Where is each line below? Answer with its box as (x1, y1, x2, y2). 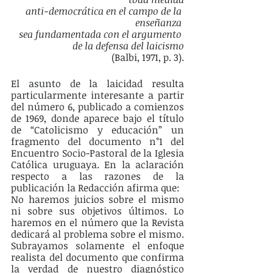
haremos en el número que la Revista (11, 216, 184, 230)
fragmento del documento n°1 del (11, 135, 184, 149)
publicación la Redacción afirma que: (11, 181, 182, 195)
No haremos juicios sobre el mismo (11, 193, 184, 207)
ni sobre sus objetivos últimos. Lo (11, 204, 184, 218)
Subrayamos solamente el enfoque (11, 239, 184, 253)
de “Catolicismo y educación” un (11, 123, 184, 137)
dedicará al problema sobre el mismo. (11, 227, 184, 241)
